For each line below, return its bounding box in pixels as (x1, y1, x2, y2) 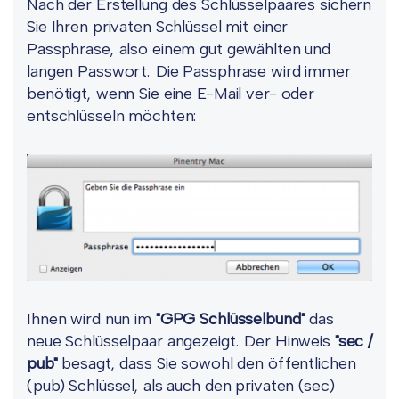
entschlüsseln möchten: (27, 105, 197, 126)
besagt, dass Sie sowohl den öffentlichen (57, 354, 356, 374)
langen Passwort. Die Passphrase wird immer (27, 61, 351, 81)
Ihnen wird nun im (27, 309, 156, 330)
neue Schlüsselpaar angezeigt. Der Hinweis (27, 331, 335, 352)
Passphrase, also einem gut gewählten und (27, 38, 330, 59)
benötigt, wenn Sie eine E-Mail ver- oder (27, 83, 314, 103)
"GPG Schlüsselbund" (155, 309, 305, 330)
